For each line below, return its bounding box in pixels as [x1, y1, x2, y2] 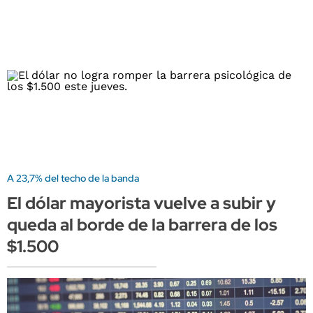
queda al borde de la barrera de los [7, 213, 277, 235]
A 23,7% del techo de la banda [7, 171, 139, 184]
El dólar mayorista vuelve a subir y [7, 191, 276, 214]
